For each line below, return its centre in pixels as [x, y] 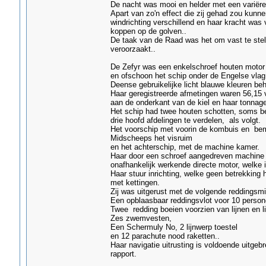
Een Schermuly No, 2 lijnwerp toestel [174, 227]
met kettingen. [135, 183]
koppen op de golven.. [148, 31]
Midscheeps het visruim [151, 138]
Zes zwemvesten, [141, 218]
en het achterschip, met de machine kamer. [185, 147]
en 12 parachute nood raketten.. [165, 236]
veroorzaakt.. [133, 49]
